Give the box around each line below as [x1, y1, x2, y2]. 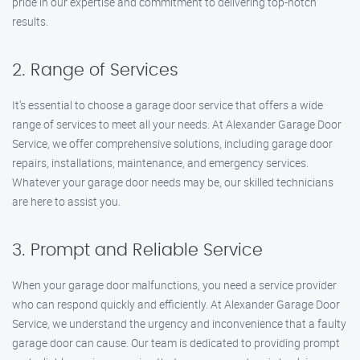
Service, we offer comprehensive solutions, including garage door [12, 136, 333, 151]
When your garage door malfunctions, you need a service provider [12, 277, 337, 292]
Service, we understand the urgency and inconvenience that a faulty [12, 316, 346, 331]
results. [12, 14, 48, 29]
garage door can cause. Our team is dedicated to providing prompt [12, 335, 340, 350]
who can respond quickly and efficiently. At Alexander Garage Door [12, 297, 340, 312]
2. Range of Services [12, 62, 178, 79]
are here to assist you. [12, 194, 121, 209]
